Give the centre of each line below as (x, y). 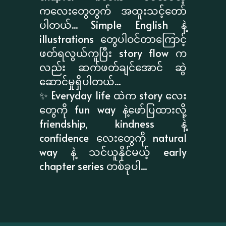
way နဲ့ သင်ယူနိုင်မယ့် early (113, 152)
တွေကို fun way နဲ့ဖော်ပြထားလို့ (113, 109)
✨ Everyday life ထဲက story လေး (113, 95)
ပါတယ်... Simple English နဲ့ (113, 24)
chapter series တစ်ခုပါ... (93, 166)
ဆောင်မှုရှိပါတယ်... (80, 81)
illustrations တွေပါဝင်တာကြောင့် (113, 39)
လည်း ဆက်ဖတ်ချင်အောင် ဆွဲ (113, 67)
